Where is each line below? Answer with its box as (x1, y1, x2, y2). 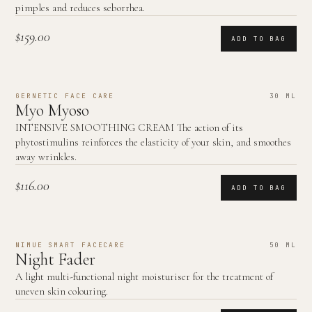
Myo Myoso (15, 100, 89, 120)
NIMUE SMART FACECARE (15, 240, 125, 249)
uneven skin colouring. (15, 285, 108, 297)
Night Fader (15, 249, 95, 270)
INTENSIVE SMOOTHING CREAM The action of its (15, 121, 243, 134)
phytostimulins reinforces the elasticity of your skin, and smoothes (15, 136, 291, 148)
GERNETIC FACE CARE (15, 91, 115, 100)
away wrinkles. (15, 150, 77, 163)
